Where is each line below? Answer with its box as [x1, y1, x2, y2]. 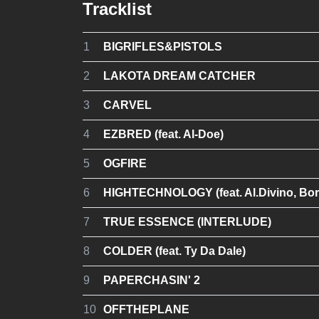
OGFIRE [103, 157, 147, 169]
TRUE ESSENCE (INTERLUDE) [103, 215, 271, 228]
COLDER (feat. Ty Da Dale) [103, 244, 246, 257]
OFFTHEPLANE [103, 303, 189, 315]
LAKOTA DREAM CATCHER [103, 69, 256, 82]
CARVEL [103, 98, 152, 111]
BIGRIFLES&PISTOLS [103, 40, 222, 53]
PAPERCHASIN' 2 [103, 273, 200, 286]
